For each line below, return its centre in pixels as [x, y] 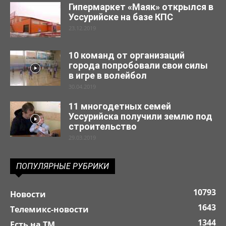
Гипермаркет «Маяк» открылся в [141, 7]
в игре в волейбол [108, 75]
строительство [103, 126]
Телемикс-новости [49, 209]
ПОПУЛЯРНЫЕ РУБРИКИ [63, 166]
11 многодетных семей [120, 106]
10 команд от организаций [127, 55]
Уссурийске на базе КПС [121, 17]
